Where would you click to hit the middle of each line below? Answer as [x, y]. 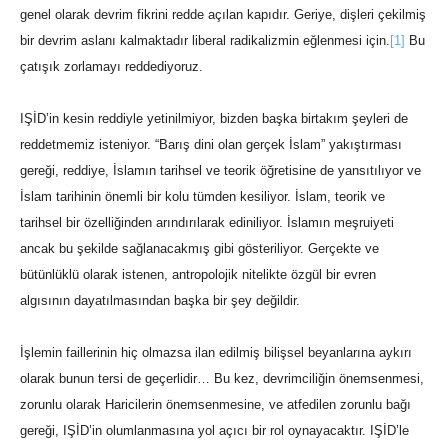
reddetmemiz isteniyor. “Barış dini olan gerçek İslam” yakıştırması [211, 145]
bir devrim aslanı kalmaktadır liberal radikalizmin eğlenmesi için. [205, 41]
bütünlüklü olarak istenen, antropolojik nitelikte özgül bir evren [198, 275]
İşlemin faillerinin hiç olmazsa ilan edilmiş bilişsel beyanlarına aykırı [216, 353]
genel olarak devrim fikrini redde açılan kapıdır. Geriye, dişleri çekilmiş [223, 15]
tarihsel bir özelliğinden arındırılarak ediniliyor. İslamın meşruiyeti [207, 223]
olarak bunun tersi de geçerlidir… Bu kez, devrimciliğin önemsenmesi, [222, 379]
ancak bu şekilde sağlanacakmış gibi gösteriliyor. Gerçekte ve [199, 249]
